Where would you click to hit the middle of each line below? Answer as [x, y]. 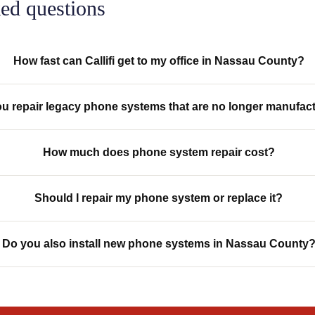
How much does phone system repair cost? [159, 152]
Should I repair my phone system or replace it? [159, 198]
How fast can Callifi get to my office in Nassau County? [159, 61]
